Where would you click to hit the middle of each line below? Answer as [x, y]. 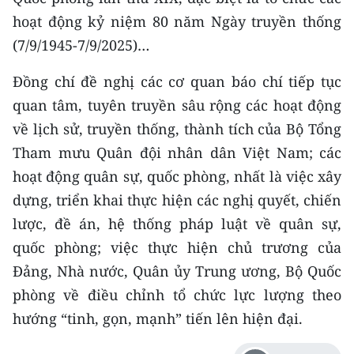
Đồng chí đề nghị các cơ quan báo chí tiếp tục [177, 82]
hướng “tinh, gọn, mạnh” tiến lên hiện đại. [158, 319]
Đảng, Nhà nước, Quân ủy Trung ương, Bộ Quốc [177, 271]
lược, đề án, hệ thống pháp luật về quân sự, [177, 224]
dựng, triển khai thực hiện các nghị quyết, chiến [177, 200]
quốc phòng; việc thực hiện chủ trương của [177, 248]
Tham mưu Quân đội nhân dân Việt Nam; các [177, 153]
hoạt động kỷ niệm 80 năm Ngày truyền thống [177, 22]
